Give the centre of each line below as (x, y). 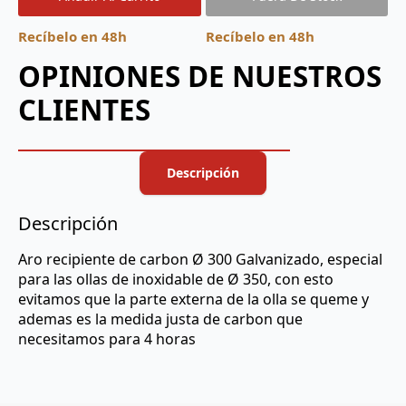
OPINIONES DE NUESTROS (200, 76)
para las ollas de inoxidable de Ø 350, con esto (176, 279)
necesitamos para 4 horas (107, 338)
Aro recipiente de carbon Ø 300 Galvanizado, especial (200, 259)
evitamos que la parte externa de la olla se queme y (193, 299)
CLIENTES (84, 109)
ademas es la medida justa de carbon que (160, 319)
